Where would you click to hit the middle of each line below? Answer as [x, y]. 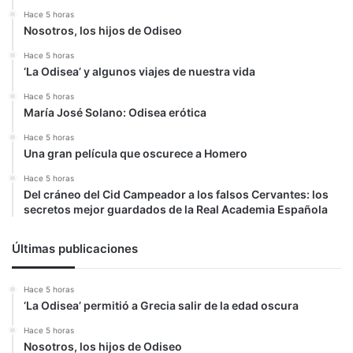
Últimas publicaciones [75, 248]
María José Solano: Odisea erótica [115, 112]
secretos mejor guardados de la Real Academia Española [176, 209]
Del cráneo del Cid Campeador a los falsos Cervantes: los [176, 194]
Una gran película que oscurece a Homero [136, 153]
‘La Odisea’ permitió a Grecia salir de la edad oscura [161, 305]
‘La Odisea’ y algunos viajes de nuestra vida [139, 71]
